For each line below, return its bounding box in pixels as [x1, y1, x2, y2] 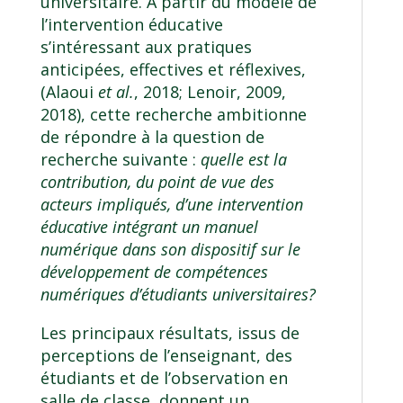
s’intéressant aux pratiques [40, 35, 252, 58]
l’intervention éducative [40, 13, 223, 35]
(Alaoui [40, 80, 94, 103]
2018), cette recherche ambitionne [40, 103, 307, 125]
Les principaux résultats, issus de [40, 321, 300, 344]
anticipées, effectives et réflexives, [40, 58, 306, 80]
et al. [93, 80, 134, 103]
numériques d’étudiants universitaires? [40, 282, 316, 305]
